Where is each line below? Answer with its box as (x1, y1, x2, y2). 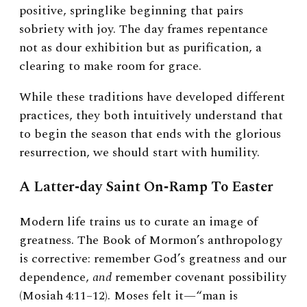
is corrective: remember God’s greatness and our (19, 249, 286, 268)
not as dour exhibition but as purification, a (19, 38, 262, 57)
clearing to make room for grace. (19, 56, 201, 75)
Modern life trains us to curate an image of (19, 212, 258, 231)
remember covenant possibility (112, 267, 286, 286)
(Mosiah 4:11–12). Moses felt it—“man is (19, 286, 238, 305)
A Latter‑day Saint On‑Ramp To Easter (19, 175, 273, 198)
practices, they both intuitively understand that (19, 106, 283, 125)
